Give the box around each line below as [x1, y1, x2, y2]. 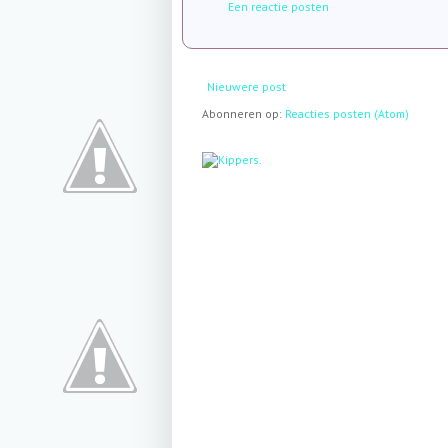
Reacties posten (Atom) [285, 106, 409, 122]
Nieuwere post [207, 78, 286, 94]
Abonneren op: [202, 106, 285, 122]
